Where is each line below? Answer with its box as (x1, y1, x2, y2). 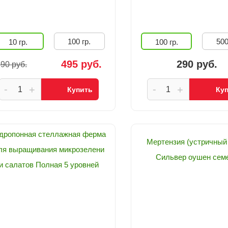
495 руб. (61, 59, 102, 70)
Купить (67, 85, 93, 94)
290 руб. (177, 59, 218, 70)
